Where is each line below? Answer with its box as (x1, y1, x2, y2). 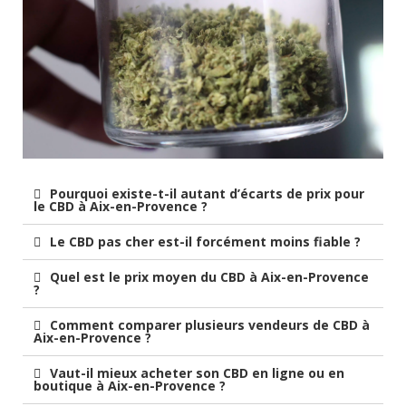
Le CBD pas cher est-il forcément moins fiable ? (46, 232, 361, 250)
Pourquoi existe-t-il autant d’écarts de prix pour (46, 184, 364, 202)
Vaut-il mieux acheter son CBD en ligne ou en (46, 363, 344, 382)
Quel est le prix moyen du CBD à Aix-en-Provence (46, 267, 369, 285)
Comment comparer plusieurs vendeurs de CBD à (46, 315, 370, 333)
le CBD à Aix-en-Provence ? (34, 197, 208, 215)
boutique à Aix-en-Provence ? (34, 376, 226, 394)
